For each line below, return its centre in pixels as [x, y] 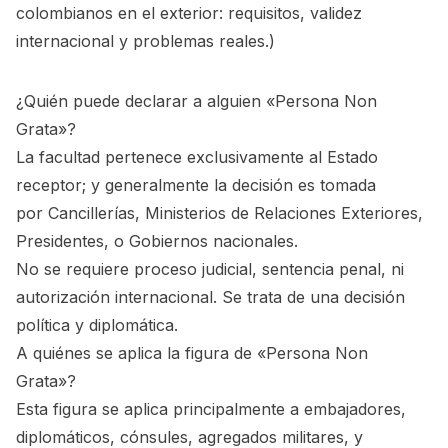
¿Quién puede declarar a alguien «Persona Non [196, 101]
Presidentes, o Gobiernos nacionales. [157, 241]
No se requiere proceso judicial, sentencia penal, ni [210, 269]
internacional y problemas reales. [142, 41]
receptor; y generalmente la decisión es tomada [196, 185]
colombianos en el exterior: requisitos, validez [189, 13]
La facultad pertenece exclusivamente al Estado [197, 157]
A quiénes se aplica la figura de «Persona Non [192, 353]
